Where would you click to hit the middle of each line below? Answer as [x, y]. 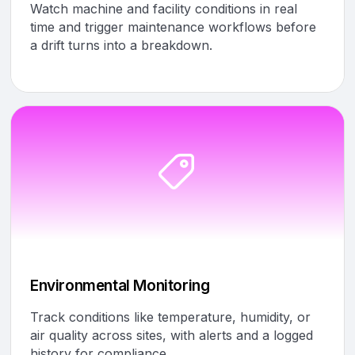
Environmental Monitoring [120, 285]
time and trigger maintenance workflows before [173, 27]
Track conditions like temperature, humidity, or [170, 317]
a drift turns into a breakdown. [121, 45]
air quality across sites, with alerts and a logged [172, 335]
